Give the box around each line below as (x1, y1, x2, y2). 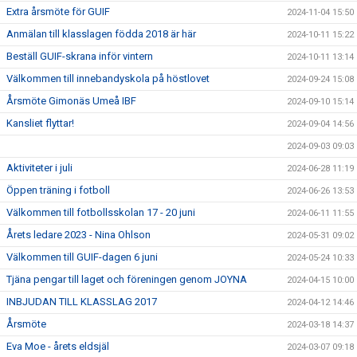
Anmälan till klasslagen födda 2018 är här (6, 27, 196, 40)
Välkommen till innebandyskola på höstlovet (6, 72, 210, 84)
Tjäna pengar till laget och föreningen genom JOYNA (6, 273, 247, 285)
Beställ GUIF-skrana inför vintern (6, 49, 153, 62)
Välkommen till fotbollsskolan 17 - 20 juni (6, 206, 195, 218)
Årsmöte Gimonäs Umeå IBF (6, 94, 136, 107)
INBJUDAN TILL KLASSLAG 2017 (6, 295, 157, 308)
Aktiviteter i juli (6, 161, 73, 174)
